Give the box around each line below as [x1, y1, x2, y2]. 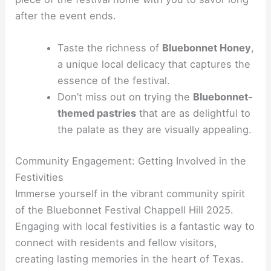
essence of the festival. [57, 74, 170, 87]
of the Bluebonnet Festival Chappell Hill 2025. [15, 203, 234, 216]
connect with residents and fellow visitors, [15, 236, 218, 249]
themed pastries [57, 106, 136, 119]
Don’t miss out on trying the [57, 90, 193, 103]
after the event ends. [15, 9, 117, 22]
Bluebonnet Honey [162, 41, 251, 54]
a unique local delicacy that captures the [57, 57, 250, 70]
